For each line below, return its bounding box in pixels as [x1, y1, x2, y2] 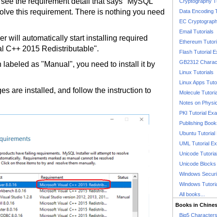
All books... [179, 191, 205, 197]
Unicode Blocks [179, 161, 216, 167]
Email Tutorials [179, 29, 214, 34]
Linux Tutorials [179, 69, 214, 75]
